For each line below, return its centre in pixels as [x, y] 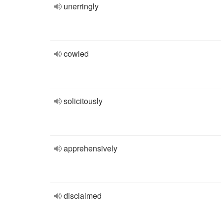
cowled [76, 54]
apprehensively [91, 148]
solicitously [83, 101]
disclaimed [83, 196]
